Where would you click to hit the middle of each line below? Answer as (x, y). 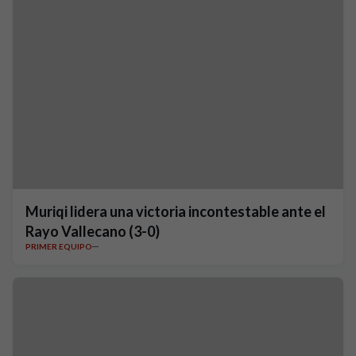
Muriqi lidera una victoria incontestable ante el (176, 211)
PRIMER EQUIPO (59, 246)
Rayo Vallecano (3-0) (93, 231)
